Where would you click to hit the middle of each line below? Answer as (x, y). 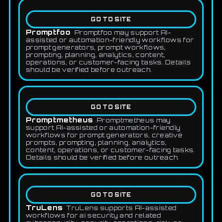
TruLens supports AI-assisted (122, 208)
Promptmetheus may (134, 120)
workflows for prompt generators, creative (104, 135)
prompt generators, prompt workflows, (96, 48)
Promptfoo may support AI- (122, 33)
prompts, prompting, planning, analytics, (96, 143)
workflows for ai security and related (93, 216)
